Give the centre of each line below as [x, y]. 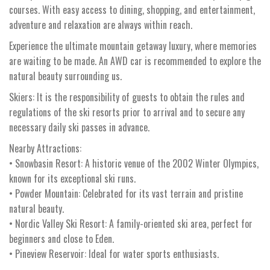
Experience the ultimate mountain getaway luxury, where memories [133, 46]
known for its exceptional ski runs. [72, 178]
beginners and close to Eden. [61, 238]
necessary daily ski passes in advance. [79, 127]
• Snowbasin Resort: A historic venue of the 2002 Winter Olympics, [134, 163]
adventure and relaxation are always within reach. [101, 24]
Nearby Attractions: [45, 148]
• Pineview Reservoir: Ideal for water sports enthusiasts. [114, 253]
